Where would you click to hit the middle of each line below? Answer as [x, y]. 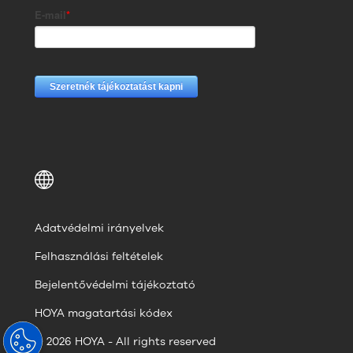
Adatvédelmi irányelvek [99, 228]
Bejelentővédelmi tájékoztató [115, 284]
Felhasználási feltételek [99, 256]
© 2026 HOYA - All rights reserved [125, 341]
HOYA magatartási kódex [104, 313]
